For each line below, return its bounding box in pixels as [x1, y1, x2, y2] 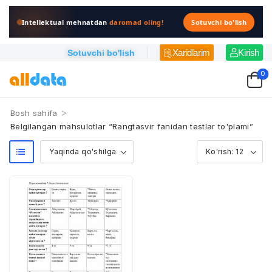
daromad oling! [109, 17, 163, 27]
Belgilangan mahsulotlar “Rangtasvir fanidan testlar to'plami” [10, 121, 253, 131]
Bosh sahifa [10, 108, 58, 118]
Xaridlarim [172, 47, 210, 58]
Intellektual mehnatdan [22, 17, 110, 27]
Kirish [238, 47, 259, 58]
